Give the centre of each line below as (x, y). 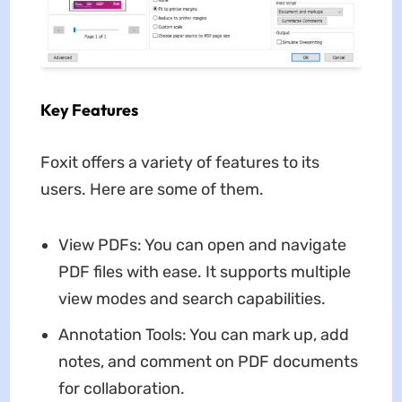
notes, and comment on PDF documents (208, 361)
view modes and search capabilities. (192, 298)
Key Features (89, 109)
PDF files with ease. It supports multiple (204, 271)
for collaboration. (121, 388)
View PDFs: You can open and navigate (202, 245)
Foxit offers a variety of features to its (179, 162)
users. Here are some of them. (152, 189)
